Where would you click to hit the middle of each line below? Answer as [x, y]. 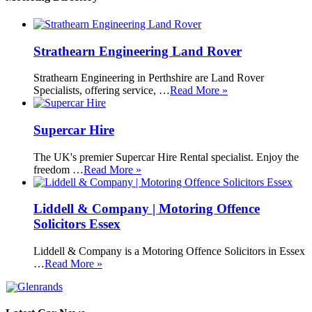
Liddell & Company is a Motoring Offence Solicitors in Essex [169, 251]
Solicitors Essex [77, 224]
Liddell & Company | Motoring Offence [147, 209]
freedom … [58, 169]
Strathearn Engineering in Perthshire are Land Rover [149, 78]
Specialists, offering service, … [102, 91]
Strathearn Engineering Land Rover [138, 51]
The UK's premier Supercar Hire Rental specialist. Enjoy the [166, 157]
